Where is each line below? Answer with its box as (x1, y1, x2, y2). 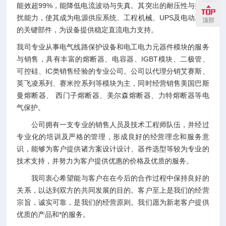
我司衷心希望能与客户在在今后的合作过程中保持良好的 (17, 174, 209, 182)
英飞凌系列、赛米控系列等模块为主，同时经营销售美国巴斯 (17, 79, 209, 87)
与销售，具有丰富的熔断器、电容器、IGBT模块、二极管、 (17, 55, 209, 63)
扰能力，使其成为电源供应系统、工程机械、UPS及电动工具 (17, 14, 209, 22)
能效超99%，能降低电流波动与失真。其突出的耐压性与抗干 (17, 2, 209, 10)
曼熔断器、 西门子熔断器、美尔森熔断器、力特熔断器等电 (17, 91, 209, 99)
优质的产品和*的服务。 (17, 210, 90, 218)
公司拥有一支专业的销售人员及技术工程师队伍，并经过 (17, 121, 209, 129)
